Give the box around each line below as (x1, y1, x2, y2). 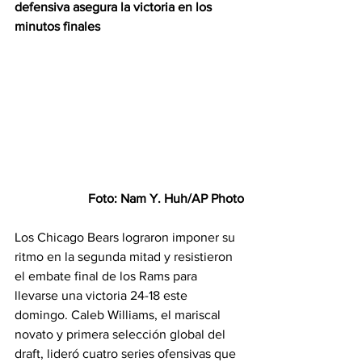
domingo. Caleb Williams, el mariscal (15, 308, 224, 322)
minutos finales (15, 19, 100, 33)
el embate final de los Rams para (15, 269, 200, 284)
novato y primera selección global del (15, 327, 229, 342)
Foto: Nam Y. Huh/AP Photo (88, 192, 244, 206)
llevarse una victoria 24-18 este (15, 288, 191, 303)
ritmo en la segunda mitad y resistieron (15, 250, 236, 264)
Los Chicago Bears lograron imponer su (15, 230, 238, 245)
